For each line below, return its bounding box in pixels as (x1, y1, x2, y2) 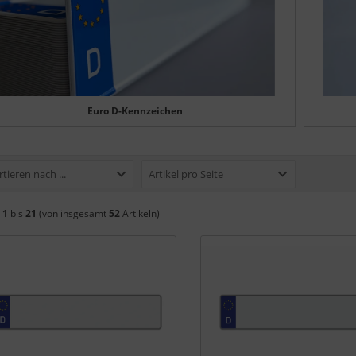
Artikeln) (120, 206, 160, 220)
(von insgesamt (37, 206, 109, 220)
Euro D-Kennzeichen (87, 103, 183, 118)
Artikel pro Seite (149, 166, 224, 181)
